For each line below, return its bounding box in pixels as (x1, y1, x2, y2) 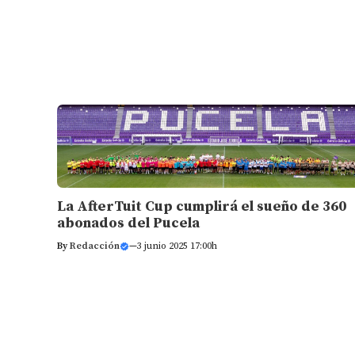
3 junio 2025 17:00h (137, 239, 217, 252)
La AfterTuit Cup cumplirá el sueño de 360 (57, 197, 346, 216)
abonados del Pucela (57, 213, 200, 232)
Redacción (70, 239, 120, 252)
